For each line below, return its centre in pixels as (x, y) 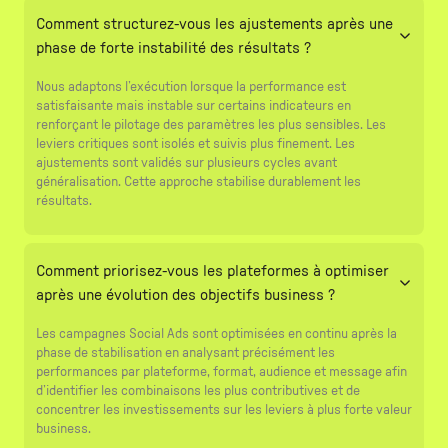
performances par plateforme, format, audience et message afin (221, 371)
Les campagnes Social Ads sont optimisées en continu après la (216, 333)
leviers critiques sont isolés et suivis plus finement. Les (195, 143)
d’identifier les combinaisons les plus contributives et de (198, 390)
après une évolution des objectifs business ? (185, 294)
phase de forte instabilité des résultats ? (173, 47)
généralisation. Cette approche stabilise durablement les (198, 181)
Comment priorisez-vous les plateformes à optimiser (212, 270)
